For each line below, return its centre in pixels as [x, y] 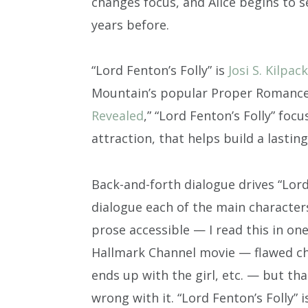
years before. [130, 24]
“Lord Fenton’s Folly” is [160, 70]
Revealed [118, 116]
